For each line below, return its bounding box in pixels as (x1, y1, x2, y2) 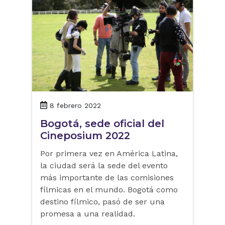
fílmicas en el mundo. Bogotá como (40, 185, 178, 195)
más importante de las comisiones (40, 173, 174, 183)
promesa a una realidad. (40, 209, 135, 219)
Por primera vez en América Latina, (40, 149, 178, 159)
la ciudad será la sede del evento (40, 161, 168, 171)
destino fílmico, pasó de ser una (40, 197, 165, 207)
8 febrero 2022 (50, 101, 101, 110)
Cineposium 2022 (40, 130, 130, 142)
